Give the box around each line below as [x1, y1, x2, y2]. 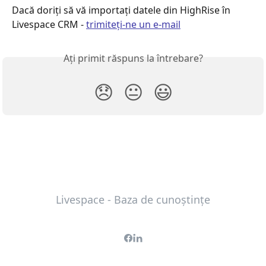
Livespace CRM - [12, 17, 86, 31]
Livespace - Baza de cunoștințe [56, 192, 210, 207]
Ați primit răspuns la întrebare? [63, 51, 203, 65]
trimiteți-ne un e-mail [86, 17, 180, 31]
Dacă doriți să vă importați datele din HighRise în [12, 3, 233, 17]
